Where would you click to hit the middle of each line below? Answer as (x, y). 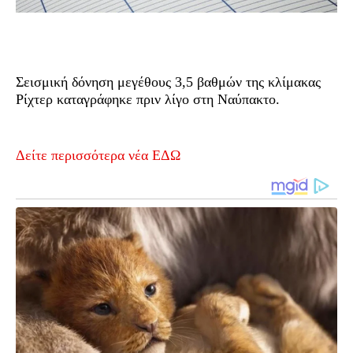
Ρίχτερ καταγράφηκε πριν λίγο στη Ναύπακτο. (148, 99)
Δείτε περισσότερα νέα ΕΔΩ (98, 155)
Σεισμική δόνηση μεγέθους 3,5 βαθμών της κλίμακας (168, 82)
